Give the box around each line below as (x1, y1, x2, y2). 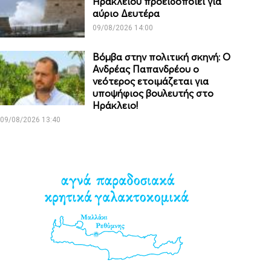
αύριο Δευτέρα (93, 7, 160, 20)
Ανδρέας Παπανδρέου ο (93, 63, 200, 76)
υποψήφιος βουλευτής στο (93, 87, 214, 100)
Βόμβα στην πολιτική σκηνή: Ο (93, 51, 231, 64)
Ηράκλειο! (93, 99, 139, 112)
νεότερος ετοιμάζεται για (93, 75, 209, 88)
